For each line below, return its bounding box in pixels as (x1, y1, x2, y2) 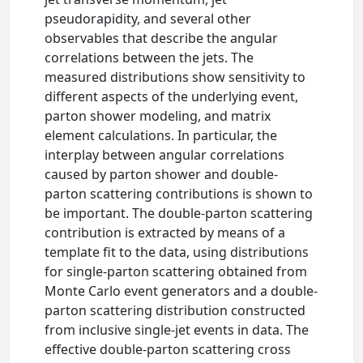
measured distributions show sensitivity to (45, 68, 306, 86)
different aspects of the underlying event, (45, 88, 299, 105)
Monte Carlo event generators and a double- (45, 282, 318, 300)
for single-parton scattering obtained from (45, 263, 308, 280)
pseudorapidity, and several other (45, 10, 252, 28)
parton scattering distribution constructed (45, 301, 306, 319)
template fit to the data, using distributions (45, 243, 310, 261)
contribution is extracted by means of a (45, 224, 286, 241)
